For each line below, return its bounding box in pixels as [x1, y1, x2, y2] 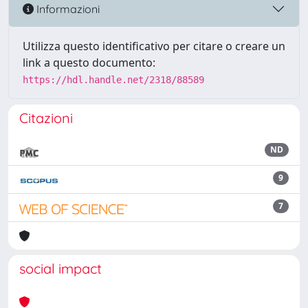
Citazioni [19, 109, 73, 126]
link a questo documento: [23, 55, 155, 70]
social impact [19, 260, 102, 277]
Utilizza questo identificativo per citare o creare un [23, 38, 285, 54]
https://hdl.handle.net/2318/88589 [23, 74, 204, 85]
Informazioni [34, 1, 100, 16]
